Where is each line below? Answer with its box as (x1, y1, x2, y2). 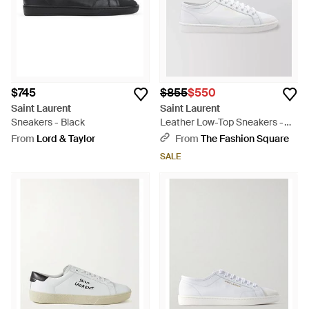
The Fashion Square (201, 132, 289, 145)
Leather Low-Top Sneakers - (160, 116, 284, 128)
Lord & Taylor (37, 132, 95, 145)
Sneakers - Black (11, 116, 85, 128)
